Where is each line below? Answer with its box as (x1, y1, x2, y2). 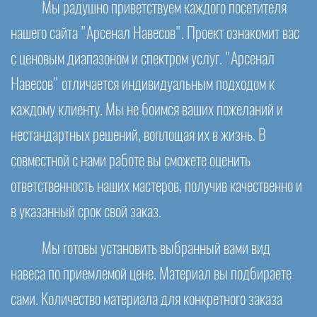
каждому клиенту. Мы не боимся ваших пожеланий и (11, 103, 283, 118)
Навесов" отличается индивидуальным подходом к (11, 77, 275, 93)
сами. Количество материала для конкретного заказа (11, 292, 282, 308)
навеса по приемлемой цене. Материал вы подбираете (11, 267, 292, 282)
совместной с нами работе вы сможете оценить (11, 154, 250, 169)
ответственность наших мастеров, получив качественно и (11, 179, 302, 195)
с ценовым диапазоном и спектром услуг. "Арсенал (11, 52, 275, 67)
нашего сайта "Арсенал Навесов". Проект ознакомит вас (11, 26, 299, 42)
